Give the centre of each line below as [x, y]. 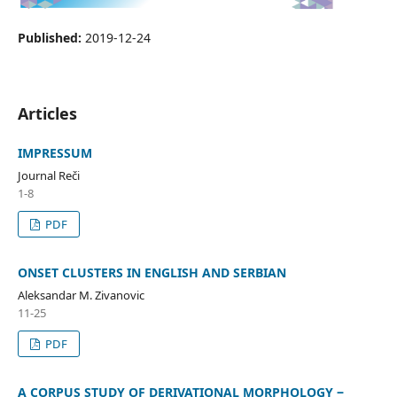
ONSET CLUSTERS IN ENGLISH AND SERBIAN [152, 272]
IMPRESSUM [54, 152]
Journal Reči [48, 175]
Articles [47, 113]
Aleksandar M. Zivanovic [81, 295]
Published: [51, 37]
